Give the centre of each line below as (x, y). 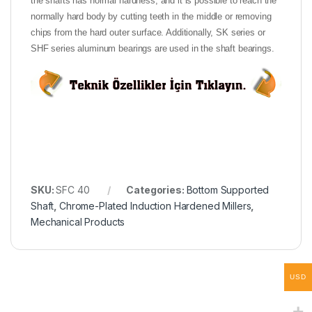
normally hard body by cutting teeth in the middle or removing (151, 16)
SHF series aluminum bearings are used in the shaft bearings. (153, 48)
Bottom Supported (228, 190)
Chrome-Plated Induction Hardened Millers (155, 206)
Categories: (156, 190)
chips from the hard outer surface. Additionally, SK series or (148, 32)
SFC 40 (73, 190)
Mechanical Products (78, 222)
